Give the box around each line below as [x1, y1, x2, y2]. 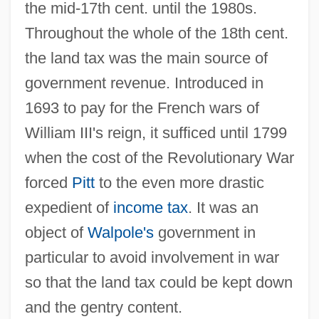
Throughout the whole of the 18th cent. [24, 23, 288, 42]
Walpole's [87, 223, 154, 241]
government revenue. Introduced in [24, 73, 263, 92]
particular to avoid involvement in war [24, 248, 279, 266]
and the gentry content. [24, 298, 182, 316]
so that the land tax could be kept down [24, 273, 293, 291]
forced [24, 173, 72, 192]
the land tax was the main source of [24, 48, 268, 67]
